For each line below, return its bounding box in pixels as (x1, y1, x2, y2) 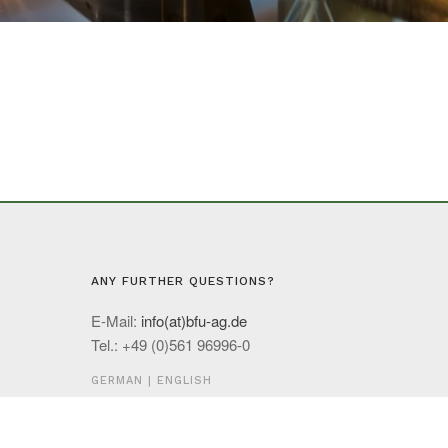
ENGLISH (157, 374, 212, 387)
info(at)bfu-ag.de (141, 310, 247, 331)
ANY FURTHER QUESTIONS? (91, 274, 275, 288)
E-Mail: (91, 310, 141, 331)
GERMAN (91, 374, 148, 387)
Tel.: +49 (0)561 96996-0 (91, 334, 250, 355)
